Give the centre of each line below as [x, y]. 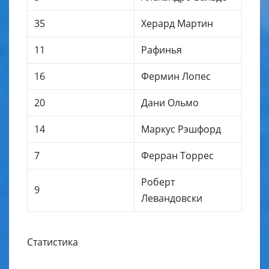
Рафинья [162, 50]
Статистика [53, 242]
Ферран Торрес [178, 156]
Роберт [158, 182]
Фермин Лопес [176, 77]
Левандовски [172, 198]
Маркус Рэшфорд [181, 129]
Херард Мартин [177, 24]
